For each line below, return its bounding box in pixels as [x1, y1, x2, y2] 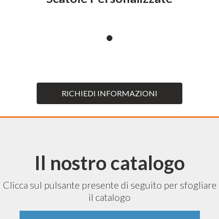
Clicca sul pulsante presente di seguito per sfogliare [2, 179, 217, 191]
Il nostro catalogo [34, 151, 185, 175]
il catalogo [88, 191, 131, 203]
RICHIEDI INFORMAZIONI [62, 88, 157, 98]
